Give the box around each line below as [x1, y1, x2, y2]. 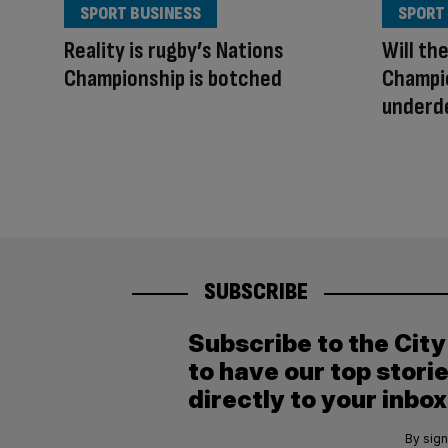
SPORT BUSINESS [80, 3, 201, 25]
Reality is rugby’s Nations [64, 36, 284, 66]
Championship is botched [64, 64, 282, 94]
